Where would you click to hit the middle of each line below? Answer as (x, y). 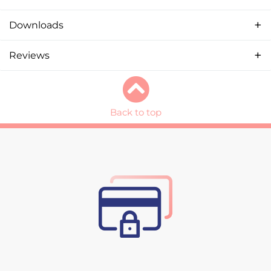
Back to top (135, 112)
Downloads (36, 25)
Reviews (29, 55)
